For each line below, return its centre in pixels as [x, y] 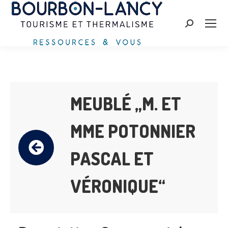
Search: [196, 24]
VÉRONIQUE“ [118, 186]
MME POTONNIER [133, 131]
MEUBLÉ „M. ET [126, 104]
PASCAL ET [112, 159]
